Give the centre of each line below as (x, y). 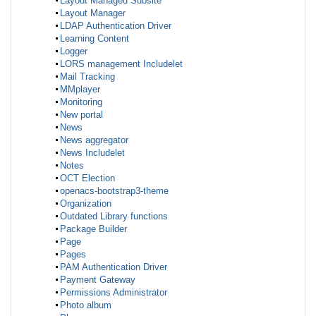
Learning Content (95, 39)
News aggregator (94, 140)
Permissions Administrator (114, 293)
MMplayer (80, 90)
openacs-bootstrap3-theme (114, 191)
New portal (81, 115)
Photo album (86, 305)
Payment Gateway (98, 280)
